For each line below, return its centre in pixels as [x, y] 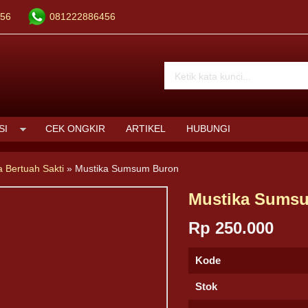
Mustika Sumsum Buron [127, 169]
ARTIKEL [146, 129]
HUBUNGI [208, 129]
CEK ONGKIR [75, 129]
